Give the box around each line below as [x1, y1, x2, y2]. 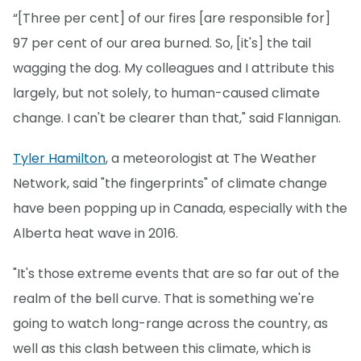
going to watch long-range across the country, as [13, 314, 328, 334]
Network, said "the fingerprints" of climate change [13, 174, 327, 193]
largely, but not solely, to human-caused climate [13, 84, 320, 103]
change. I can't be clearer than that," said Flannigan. [13, 109, 341, 128]
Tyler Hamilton [13, 149, 106, 168]
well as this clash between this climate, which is [13, 339, 311, 359]
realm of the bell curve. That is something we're [13, 289, 314, 309]
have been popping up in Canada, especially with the [13, 199, 347, 218]
